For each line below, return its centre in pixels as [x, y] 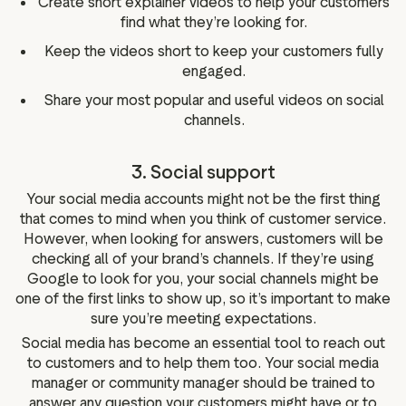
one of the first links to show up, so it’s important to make [203, 298]
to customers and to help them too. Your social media [203, 363]
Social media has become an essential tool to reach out [203, 343]
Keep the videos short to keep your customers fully [214, 51]
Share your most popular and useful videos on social [214, 100]
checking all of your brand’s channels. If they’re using [203, 258]
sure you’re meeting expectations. [203, 318]
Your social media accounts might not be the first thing [203, 198]
